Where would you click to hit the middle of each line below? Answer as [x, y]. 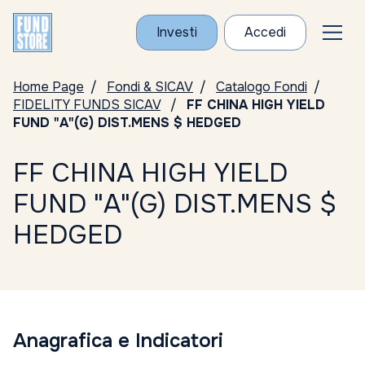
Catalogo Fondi [262, 87]
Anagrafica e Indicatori [118, 341]
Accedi [265, 32]
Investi [177, 32]
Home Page [48, 87]
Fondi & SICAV [150, 87]
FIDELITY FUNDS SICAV [87, 105]
